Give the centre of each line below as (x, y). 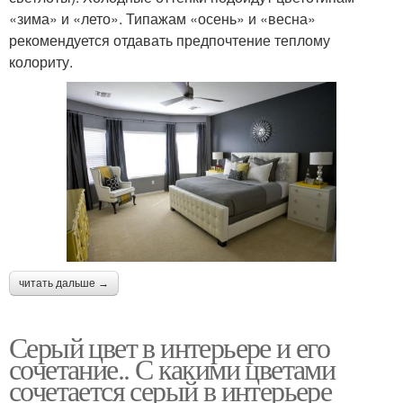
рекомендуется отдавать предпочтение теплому (170, 40)
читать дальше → (64, 284)
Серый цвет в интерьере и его (170, 347)
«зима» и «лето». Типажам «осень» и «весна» (162, 19)
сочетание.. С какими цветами (172, 369)
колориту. (41, 62)
